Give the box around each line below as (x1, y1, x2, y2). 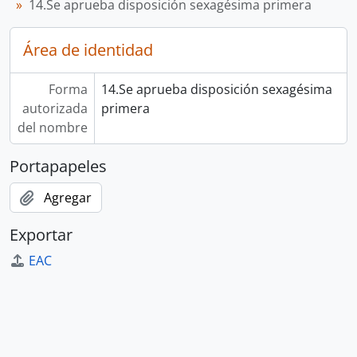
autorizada (22, 100, 88, 117)
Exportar (10, 224, 73, 245)
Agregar (44, 189, 92, 206)
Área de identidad (23, 39, 153, 61)
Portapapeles (10, 155, 107, 177)
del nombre (17, 119, 88, 136)
